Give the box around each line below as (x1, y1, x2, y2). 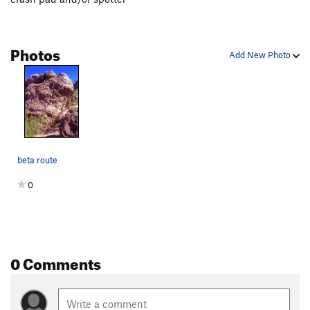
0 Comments (10, 249, 101, 274)
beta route (17, 154, 57, 166)
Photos (10, 40, 60, 65)
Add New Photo (229, 49, 293, 61)
